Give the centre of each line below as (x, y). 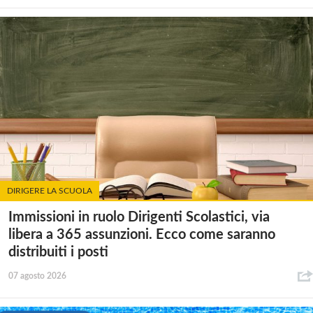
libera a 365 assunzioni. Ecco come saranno (142, 234)
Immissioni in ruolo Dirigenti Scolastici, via (139, 217)
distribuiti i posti (58, 252)
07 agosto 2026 (37, 276)
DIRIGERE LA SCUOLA (50, 190)
